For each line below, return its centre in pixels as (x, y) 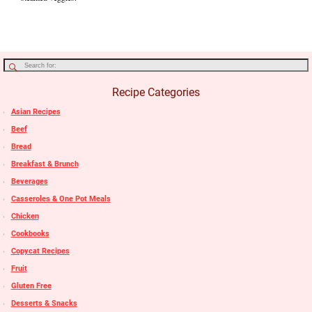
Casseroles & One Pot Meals (61, 199)
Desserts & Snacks (44, 304)
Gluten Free (31, 286)
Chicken (25, 217)
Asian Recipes (36, 112)
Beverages (29, 182)
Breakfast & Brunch (45, 164)
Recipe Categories (156, 93)
